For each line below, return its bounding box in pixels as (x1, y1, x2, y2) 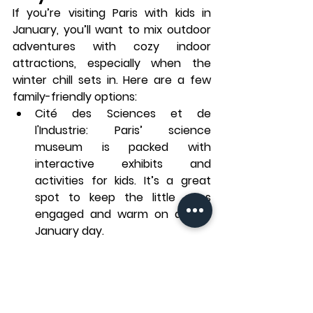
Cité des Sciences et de (35, 105, 211, 122)
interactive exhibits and (35, 156, 211, 173)
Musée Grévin (35, 240, 115, 256)
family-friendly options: (13, 89, 137, 105)
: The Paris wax (115, 240, 211, 256)
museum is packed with (35, 139, 211, 156)
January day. (35, 223, 104, 240)
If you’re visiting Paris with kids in (13, 5, 211, 22)
